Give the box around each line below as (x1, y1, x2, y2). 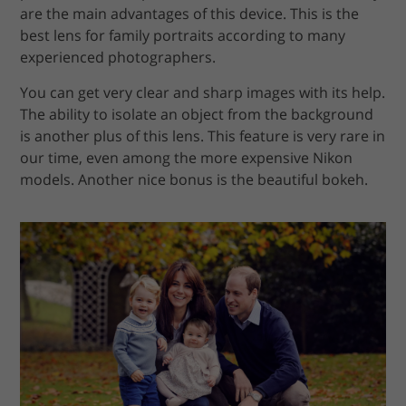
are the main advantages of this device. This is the (20, 3, 360, 24)
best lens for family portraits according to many (20, 24, 346, 45)
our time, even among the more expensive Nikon (20, 147, 353, 168)
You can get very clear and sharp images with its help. (20, 82, 386, 102)
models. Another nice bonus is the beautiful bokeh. (20, 169, 369, 189)
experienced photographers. (20, 46, 217, 67)
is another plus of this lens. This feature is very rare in (20, 125, 386, 146)
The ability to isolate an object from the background (20, 103, 374, 124)
